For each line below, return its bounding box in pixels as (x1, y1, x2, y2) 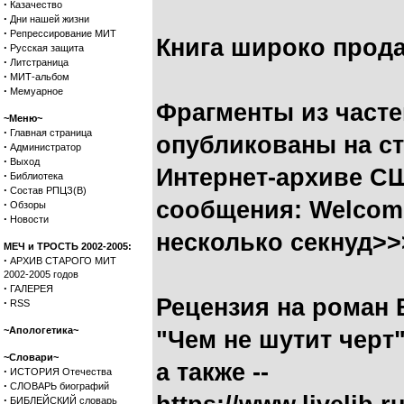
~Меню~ (4, 113, 42, 124)
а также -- (156, 359, 269, 386)
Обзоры (10, 199, 46, 210)
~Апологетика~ (4, 325, 78, 335)
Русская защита (10, 42, 84, 53)
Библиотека (10, 170, 63, 181)
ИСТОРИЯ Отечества (10, 366, 112, 377)
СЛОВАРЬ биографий (10, 381, 109, 391)
